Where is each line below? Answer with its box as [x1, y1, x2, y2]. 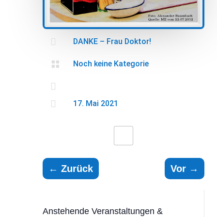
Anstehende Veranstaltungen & [42, 206, 163, 216]
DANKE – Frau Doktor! [73, 36, 151, 46]
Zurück [61, 163, 93, 174]
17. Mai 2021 [73, 98, 118, 108]
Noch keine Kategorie [73, 59, 149, 68]
